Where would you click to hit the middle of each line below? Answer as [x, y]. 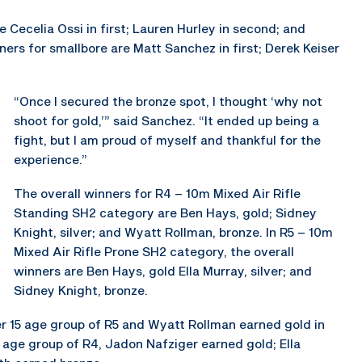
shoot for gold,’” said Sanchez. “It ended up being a [166, 120]
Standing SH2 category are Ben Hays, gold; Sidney [165, 212]
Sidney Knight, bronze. [81, 290]
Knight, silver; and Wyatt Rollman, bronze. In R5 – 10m [173, 232]
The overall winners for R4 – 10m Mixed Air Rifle [157, 193]
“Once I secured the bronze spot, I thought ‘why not [168, 101]
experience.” [51, 159]
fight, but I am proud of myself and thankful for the [167, 139]
